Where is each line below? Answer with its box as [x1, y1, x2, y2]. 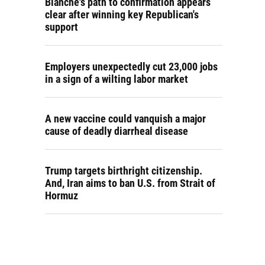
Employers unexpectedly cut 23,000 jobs [45, 60, 218, 73]
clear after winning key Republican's [45, 8, 199, 21]
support [45, 21, 78, 33]
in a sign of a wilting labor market [45, 73, 188, 85]
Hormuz [45, 189, 78, 202]
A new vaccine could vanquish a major [45, 112, 206, 125]
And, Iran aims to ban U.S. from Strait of [45, 177, 215, 189]
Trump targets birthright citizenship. [45, 164, 202, 177]
